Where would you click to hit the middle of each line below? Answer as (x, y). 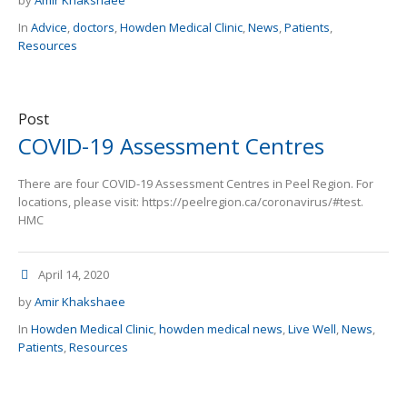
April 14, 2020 (74, 275)
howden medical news (221, 329)
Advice (49, 28)
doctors (94, 28)
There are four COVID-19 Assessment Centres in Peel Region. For (196, 184)
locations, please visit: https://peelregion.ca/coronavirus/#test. (191, 202)
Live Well (312, 329)
